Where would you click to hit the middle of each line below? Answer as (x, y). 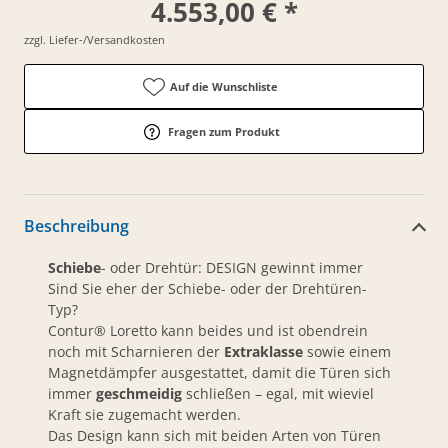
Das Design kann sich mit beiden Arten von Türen (214, 435)
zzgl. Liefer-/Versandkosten (94, 39)
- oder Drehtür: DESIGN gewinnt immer (232, 267)
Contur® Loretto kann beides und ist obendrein (208, 330)
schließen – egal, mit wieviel (280, 393)
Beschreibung (76, 225)
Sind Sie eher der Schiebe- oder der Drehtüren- (207, 288)
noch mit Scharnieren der (136, 351)
